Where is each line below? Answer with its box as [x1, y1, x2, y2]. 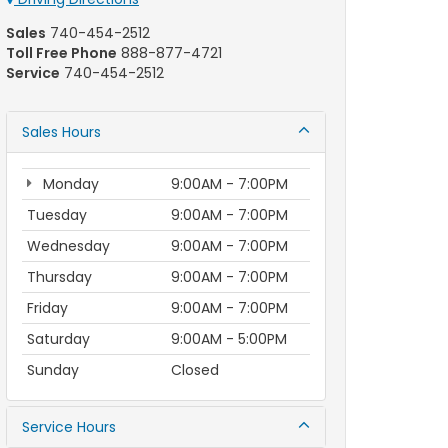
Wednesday [27, 236, 110, 256]
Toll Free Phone [6, 43, 117, 63]
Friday [27, 298, 68, 318]
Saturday [27, 329, 90, 349]
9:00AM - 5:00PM [171, 329, 287, 349]
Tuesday [27, 205, 87, 225]
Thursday [27, 267, 92, 287]
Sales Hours [22, 122, 101, 142]
